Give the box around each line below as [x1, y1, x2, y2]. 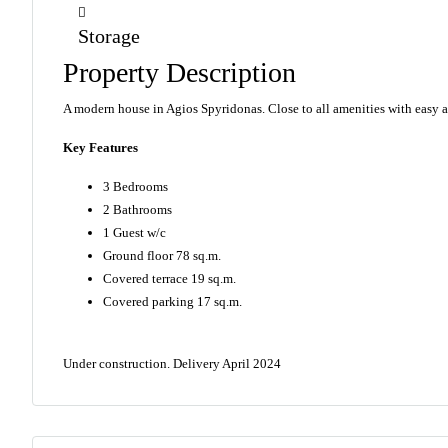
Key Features [63, 140, 138, 155]
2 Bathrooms [103, 202, 172, 217]
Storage [78, 25, 140, 47]
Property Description [63, 57, 296, 88]
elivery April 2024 [182, 356, 281, 371]
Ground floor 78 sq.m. [103, 248, 221, 263]
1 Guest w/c [103, 225, 166, 240]
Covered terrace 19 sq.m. [103, 271, 236, 286]
